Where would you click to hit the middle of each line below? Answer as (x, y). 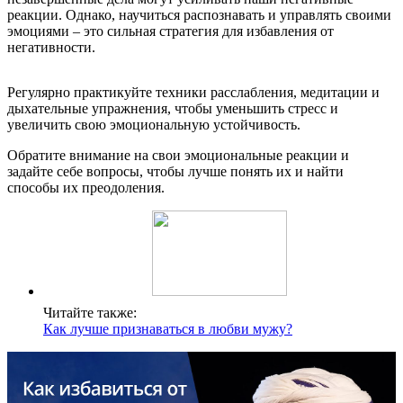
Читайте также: (90, 313)
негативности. (51, 48)
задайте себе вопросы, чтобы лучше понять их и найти (175, 172)
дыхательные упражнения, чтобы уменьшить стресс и (173, 109)
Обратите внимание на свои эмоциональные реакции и (178, 156)
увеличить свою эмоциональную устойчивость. (154, 125)
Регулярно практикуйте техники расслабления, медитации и (193, 93)
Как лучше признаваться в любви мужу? (168, 329)
